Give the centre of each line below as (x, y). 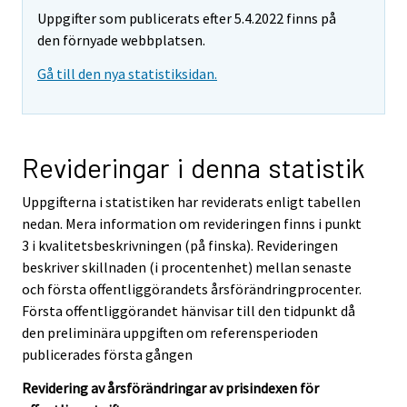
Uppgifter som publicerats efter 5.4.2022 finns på (187, 19)
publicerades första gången (107, 355)
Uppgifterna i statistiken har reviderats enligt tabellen (191, 202)
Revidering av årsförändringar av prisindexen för (170, 387)
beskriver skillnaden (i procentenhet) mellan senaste (187, 268)
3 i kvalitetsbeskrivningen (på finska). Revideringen (180, 246)
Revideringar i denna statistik (194, 168)
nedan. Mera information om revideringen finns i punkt (192, 224)
